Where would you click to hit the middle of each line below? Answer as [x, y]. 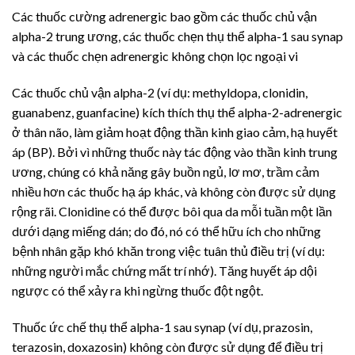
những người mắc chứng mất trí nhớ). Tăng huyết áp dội [164, 271]
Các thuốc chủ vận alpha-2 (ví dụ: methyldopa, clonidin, [160, 93]
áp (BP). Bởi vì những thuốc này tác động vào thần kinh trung [175, 152]
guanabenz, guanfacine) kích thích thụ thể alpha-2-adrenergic [177, 113]
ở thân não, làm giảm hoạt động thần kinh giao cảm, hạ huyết [175, 132]
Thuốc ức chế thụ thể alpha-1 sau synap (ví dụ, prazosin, [162, 326]
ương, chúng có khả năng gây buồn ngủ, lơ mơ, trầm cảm [166, 172]
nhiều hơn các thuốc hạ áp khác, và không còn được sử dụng [174, 192]
